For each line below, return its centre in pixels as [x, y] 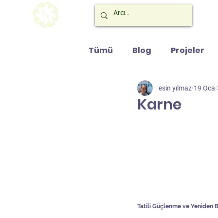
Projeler [188, 50]
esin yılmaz [175, 88]
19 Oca [204, 88]
